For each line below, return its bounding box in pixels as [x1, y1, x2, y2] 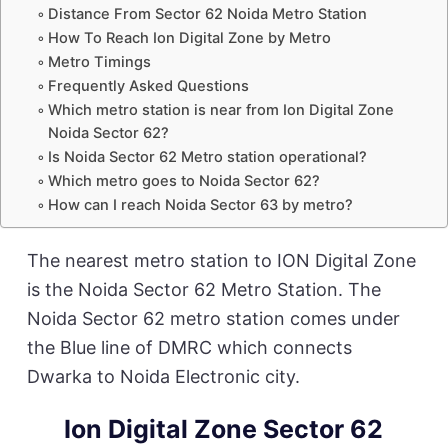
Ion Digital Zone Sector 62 [64, 413, 384, 444]
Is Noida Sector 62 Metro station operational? [47, 147, 367, 166]
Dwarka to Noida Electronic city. [26, 365, 300, 387]
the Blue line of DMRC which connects [26, 336, 352, 358]
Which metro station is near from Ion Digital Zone [47, 100, 394, 119]
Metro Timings [47, 52, 151, 71]
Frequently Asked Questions [47, 76, 249, 95]
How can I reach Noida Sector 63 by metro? [47, 195, 353, 214]
